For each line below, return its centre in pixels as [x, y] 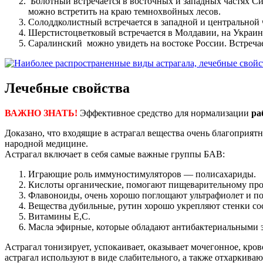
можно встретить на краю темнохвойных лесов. [124, 12]
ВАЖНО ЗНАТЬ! [42, 113]
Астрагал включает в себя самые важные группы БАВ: [115, 154]
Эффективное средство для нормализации [166, 113]
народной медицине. [46, 143]
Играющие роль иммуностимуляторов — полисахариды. [142, 174]
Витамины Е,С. [59, 216]
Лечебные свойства [67, 88]
